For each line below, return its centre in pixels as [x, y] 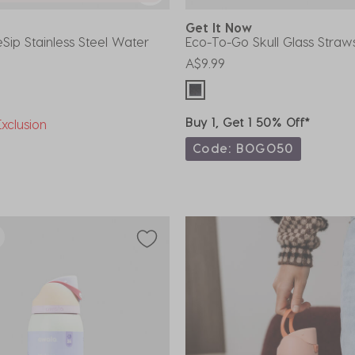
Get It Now [223, 27]
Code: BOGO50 [243, 148]
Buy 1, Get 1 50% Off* [248, 122]
